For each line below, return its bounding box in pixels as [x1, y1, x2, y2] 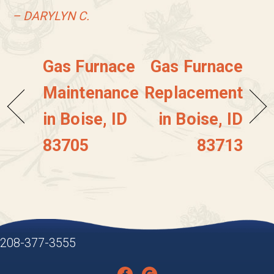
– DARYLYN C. [12, 9, 89, 24]
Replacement [144, 83, 243, 103]
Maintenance [43, 83, 139, 103]
